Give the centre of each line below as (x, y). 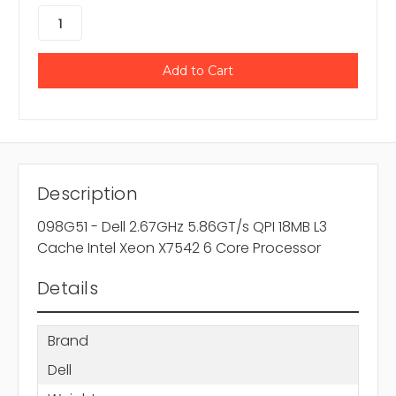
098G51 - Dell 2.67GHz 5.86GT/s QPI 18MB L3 (182, 227)
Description (88, 194)
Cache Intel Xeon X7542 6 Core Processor (179, 248)
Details (68, 289)
